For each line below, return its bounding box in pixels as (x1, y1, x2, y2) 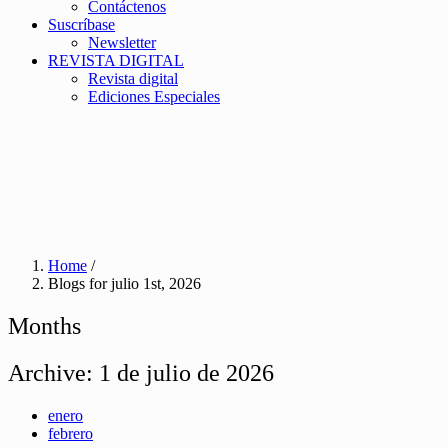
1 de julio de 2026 (99, 359, 274, 386)
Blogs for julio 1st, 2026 (48, 275, 201, 292)
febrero (48, 424, 93, 442)
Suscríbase (48, 16, 115, 33)
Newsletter (88, 34, 156, 51)
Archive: (8, 359, 99, 386)
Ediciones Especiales (88, 88, 220, 105)
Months (8, 312, 81, 339)
